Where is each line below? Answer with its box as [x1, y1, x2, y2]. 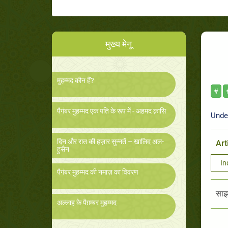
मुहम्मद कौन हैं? [57, 76, 94, 85]
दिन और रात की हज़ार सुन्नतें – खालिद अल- [57, 137, 164, 146]
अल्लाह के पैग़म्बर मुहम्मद [57, 198, 117, 207]
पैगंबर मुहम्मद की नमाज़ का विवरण [57, 168, 138, 177]
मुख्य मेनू [105, 39, 132, 50]
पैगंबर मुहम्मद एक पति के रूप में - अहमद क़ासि [57, 107, 166, 116]
